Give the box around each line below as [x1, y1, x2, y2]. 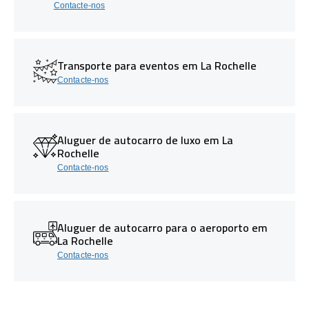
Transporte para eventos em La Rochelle [57, 54, 257, 76]
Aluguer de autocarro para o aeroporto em [57, 217, 268, 238]
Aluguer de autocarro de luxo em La [57, 129, 233, 150]
